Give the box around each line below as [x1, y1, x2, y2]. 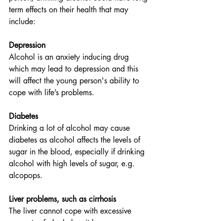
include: [9, 16, 36, 27]
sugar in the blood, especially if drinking [9, 147, 147, 157]
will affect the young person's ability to [9, 75, 142, 86]
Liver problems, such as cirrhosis [9, 194, 116, 204]
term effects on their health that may [9, 4, 131, 15]
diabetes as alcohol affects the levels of [9, 135, 143, 145]
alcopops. [9, 170, 45, 181]
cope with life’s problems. [9, 87, 97, 98]
